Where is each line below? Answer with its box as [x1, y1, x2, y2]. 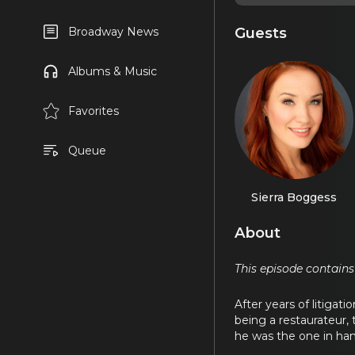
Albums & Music [67, 64, 157, 78]
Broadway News [67, 25, 158, 39]
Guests [235, 23, 287, 42]
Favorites [67, 104, 119, 118]
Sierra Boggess [250, 189, 337, 204]
